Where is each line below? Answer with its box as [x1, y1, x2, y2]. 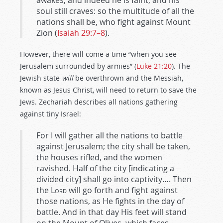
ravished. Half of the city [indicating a [36, 163, 174, 174]
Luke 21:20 [136, 61, 172, 71]
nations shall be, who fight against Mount [36, 16, 191, 27]
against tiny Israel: [20, 109, 81, 118]
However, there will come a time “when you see [20, 49, 177, 59]
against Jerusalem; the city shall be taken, [36, 141, 190, 152]
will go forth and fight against [67, 185, 178, 196]
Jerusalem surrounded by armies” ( [20, 61, 136, 71]
